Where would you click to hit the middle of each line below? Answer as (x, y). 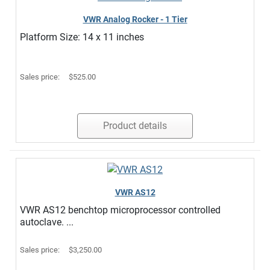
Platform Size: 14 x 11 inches (82, 37)
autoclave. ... (47, 222)
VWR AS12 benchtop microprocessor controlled (120, 210)
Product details (135, 125)
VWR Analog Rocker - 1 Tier (135, 19)
